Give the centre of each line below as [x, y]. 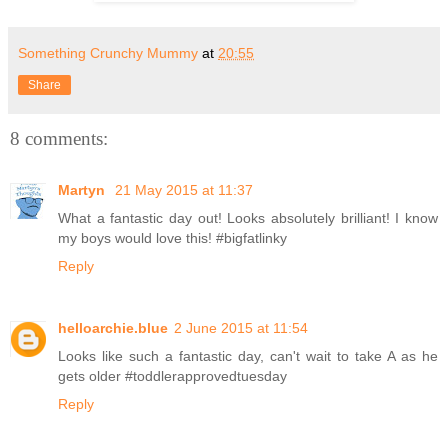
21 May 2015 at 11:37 [184, 190]
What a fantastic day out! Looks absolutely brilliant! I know [248, 218]
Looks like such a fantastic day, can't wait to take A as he [248, 356]
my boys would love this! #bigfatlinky [172, 238]
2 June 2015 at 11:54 [241, 328]
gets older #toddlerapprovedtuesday [172, 376]
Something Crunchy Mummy [108, 52]
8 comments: [59, 138]
